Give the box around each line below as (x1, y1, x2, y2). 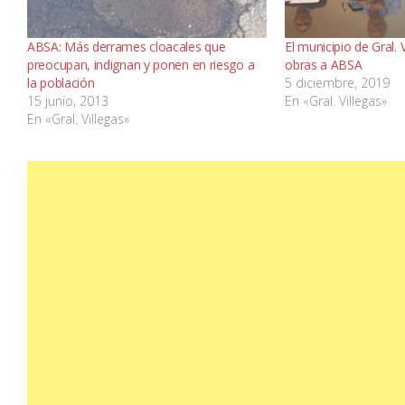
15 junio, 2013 (27, 92, 108, 110)
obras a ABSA (285, 56, 363, 74)
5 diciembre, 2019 (285, 74, 391, 92)
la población (27, 74, 95, 92)
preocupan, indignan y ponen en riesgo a (27, 56, 255, 74)
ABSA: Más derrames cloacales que (27, 38, 226, 56)
